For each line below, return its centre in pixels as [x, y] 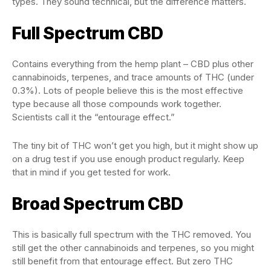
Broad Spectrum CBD [98, 204]
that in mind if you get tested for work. [91, 172]
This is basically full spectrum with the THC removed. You [132, 234]
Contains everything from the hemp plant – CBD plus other [133, 64]
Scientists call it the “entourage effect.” [93, 117]
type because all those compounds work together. [117, 104]
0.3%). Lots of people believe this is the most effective [128, 90]
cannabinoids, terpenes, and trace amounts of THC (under [133, 77]
